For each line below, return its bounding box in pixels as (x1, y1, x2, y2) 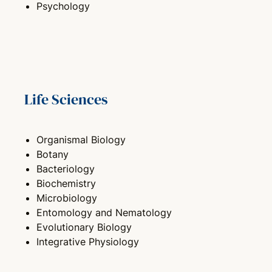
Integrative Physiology (36, 235, 139, 248)
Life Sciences (24, 89, 107, 109)
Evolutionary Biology (36, 220, 132, 233)
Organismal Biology (36, 133, 126, 146)
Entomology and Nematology (36, 206, 172, 219)
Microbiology (36, 191, 97, 204)
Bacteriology (36, 162, 95, 175)
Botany (36, 148, 69, 160)
